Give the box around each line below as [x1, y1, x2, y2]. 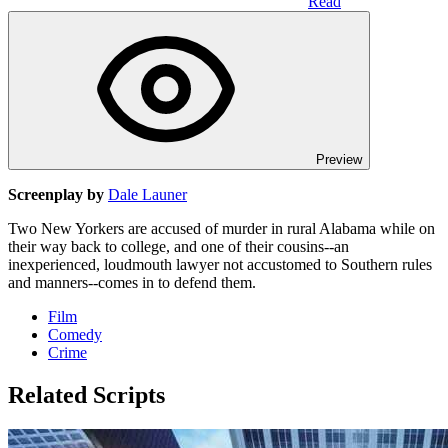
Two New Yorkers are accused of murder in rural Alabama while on [8, 219, 435, 237]
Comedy [48, 325, 102, 343]
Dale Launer [108, 185, 187, 203]
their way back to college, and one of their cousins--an [8, 237, 349, 255]
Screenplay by [8, 185, 104, 203]
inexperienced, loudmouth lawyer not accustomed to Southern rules [8, 255, 432, 273]
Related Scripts [8, 381, 165, 408]
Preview [316, 151, 362, 167]
